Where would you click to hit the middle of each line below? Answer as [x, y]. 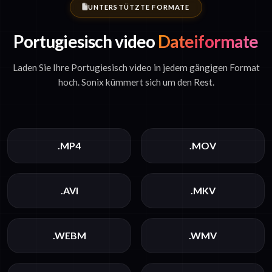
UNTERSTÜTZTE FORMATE [139, 7]
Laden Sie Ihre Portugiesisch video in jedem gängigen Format [136, 68]
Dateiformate [207, 42]
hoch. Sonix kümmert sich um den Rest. [136, 82]
